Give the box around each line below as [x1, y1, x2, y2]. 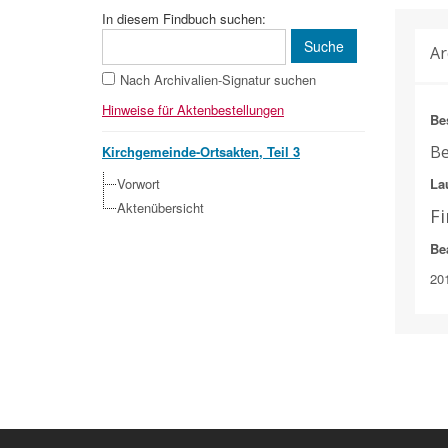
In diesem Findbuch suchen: [102, 9, 266, 28]
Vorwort [117, 174, 160, 193]
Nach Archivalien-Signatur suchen [120, 70, 316, 89]
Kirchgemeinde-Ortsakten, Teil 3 [102, 142, 300, 161]
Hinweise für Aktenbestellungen [102, 100, 284, 119]
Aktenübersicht [117, 198, 204, 217]
